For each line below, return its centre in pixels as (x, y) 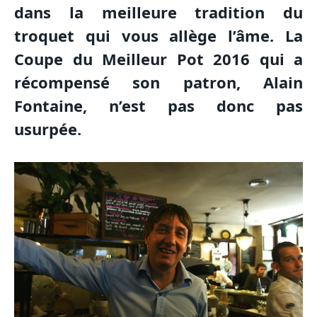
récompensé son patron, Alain (158, 82)
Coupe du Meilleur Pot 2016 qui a (158, 59)
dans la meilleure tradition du (158, 12)
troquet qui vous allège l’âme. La (158, 35)
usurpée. (48, 129)
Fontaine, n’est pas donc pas (158, 105)
